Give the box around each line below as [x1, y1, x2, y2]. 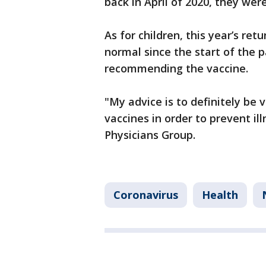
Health [202, 188, 238, 202]
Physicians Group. [104, 128, 195, 142]
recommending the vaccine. [104, 61, 251, 76]
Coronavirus [113, 188, 178, 202]
